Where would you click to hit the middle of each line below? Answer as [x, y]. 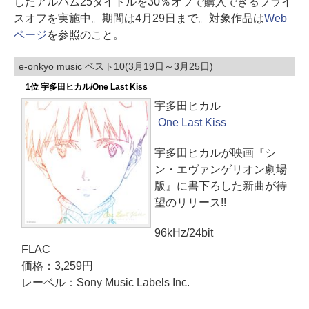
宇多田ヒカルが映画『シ [215, 153]
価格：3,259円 [57, 266]
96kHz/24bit [184, 233]
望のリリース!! [190, 202]
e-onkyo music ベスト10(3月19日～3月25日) [116, 66]
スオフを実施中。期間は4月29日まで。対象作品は [139, 18]
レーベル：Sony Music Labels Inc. [106, 282]
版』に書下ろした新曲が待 [221, 186]
